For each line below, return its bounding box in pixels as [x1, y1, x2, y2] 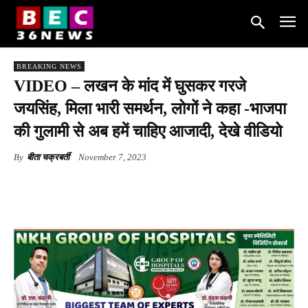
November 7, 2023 [78, 151, 146, 162]
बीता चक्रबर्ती [27, 151, 69, 162]
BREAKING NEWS [16, 62, 82, 70]
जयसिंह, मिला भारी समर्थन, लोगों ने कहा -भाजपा [14, 99, 286, 118]
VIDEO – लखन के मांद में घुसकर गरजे [14, 76, 246, 95]
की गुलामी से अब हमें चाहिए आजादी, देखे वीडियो [14, 122, 282, 140]
